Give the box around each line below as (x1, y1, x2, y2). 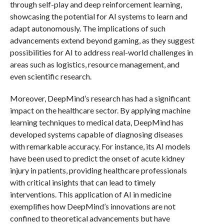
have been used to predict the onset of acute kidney (9, 153, 184, 163)
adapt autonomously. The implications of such (9, 23, 165, 33)
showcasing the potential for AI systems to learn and (9, 11, 187, 21)
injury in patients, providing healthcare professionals (9, 165, 187, 175)
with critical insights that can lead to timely (9, 177, 155, 187)
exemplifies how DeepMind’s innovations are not (9, 201, 175, 211)
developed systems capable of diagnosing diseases (9, 129, 183, 139)
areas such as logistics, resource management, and (9, 59, 179, 69)
